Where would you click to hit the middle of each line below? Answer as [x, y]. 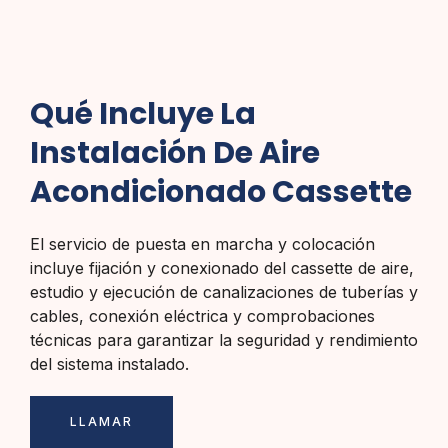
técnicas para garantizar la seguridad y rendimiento [224, 339]
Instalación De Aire [175, 152]
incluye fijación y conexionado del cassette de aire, [222, 267]
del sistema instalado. [109, 363]
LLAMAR [101, 421]
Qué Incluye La [143, 113]
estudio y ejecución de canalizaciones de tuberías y [224, 291]
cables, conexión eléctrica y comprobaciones [202, 315]
